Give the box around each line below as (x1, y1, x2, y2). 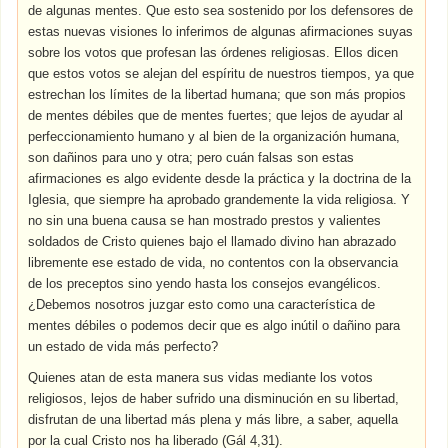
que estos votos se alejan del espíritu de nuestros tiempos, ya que (28, 66, 415, 81)
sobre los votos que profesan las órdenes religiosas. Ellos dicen (28, 45, 399, 60)
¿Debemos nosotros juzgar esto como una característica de (28, 297, 376, 312)
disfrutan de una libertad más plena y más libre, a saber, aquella (28, 412, 399, 427)
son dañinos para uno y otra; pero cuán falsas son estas (28, 150, 355, 165)
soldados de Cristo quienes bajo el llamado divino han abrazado (28, 234, 397, 249)
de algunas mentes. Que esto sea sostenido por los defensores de (28, 3, 414, 18)
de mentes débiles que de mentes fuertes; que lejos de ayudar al (28, 108, 404, 123)
